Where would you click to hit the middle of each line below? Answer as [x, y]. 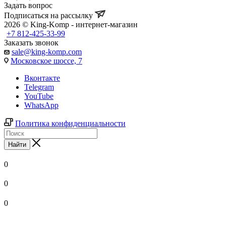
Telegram [39, 87]
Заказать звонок [31, 42]
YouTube [39, 96]
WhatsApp [41, 105]
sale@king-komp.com [47, 51]
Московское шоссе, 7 [46, 61]
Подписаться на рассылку [49, 15]
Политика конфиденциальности [70, 123]
